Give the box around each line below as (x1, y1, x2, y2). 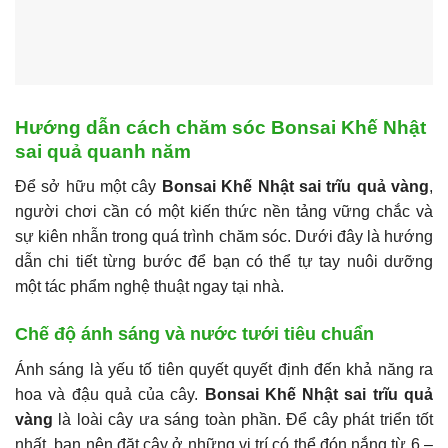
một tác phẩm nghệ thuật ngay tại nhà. (15, 277, 284, 295)
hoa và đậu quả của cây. (15, 385, 205, 403)
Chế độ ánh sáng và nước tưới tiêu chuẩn (15, 323, 374, 344)
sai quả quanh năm (15, 141, 191, 163)
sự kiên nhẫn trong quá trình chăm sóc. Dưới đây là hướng (15, 227, 433, 245)
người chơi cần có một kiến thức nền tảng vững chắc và (15, 202, 433, 220)
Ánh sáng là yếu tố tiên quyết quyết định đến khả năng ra (15, 360, 433, 378)
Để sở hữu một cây (15, 177, 162, 195)
